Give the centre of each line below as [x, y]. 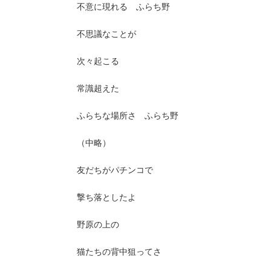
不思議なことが [106, 34]
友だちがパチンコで [115, 170]
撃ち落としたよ [106, 197]
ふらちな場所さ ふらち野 [128, 115]
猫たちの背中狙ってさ [119, 251]
